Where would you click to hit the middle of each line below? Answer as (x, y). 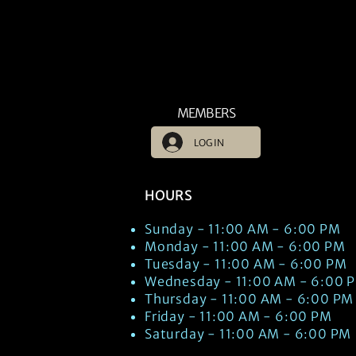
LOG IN (209, 142)
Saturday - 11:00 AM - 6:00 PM (248, 334)
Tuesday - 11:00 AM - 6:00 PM (246, 264)
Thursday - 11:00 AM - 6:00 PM (250, 299)
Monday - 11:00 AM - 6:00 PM (245, 246)
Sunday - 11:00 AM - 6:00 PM (243, 229)
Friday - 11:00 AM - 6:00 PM (238, 316)
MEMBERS (206, 113)
